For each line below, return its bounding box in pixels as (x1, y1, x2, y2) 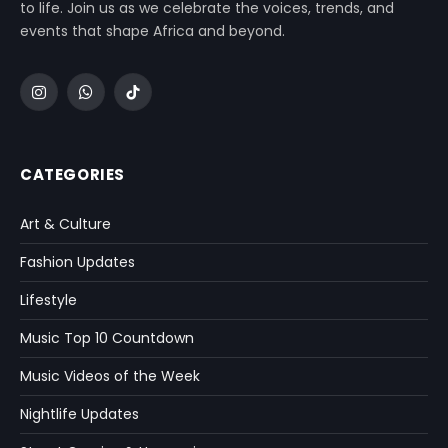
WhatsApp (84, 90, 157, 110)
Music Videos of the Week (20, 365, 200, 386)
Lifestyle (20, 289, 77, 310)
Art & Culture (20, 213, 111, 234)
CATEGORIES (20, 163, 125, 185)
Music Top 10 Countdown (20, 327, 194, 348)
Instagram (37, 90, 110, 110)
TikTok (131, 90, 176, 110)
